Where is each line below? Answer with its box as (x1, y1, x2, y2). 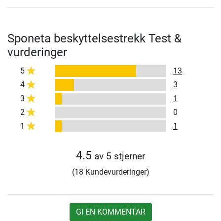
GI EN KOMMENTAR (75, 207, 146, 217)
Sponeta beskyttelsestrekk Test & (7, 32, 182, 46)
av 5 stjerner (92, 150, 145, 162)
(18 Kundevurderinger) (72, 167, 149, 177)
